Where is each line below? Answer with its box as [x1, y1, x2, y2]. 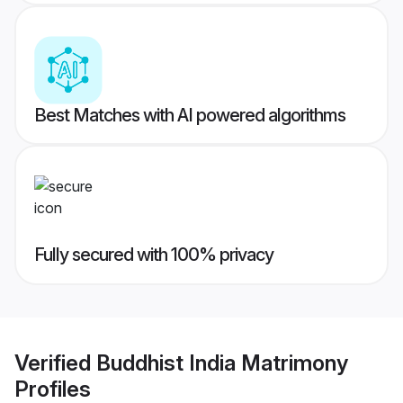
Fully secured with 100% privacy [34, 244, 273, 266]
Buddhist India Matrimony [96, 349, 348, 376]
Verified [14, 349, 96, 376]
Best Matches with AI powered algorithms [34, 104, 345, 127]
